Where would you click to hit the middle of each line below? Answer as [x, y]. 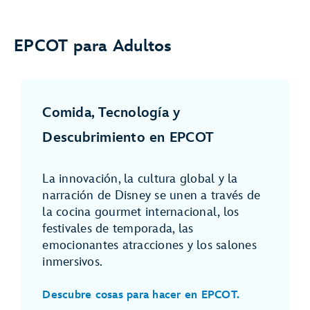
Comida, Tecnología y [111, 113]
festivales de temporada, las [118, 229]
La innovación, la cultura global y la [140, 179]
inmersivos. [73, 262]
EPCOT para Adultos [93, 46]
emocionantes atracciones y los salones [149, 246]
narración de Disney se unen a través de [152, 196]
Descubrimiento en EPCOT [128, 138]
